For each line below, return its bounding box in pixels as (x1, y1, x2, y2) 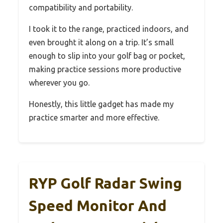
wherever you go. (29, 78, 90, 88)
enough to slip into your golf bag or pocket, (29, 51, 185, 61)
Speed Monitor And (29, 197, 167, 215)
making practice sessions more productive (29, 65, 181, 74)
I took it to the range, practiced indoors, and (29, 24, 189, 34)
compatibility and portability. (29, 3, 133, 12)
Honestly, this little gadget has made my (29, 100, 174, 109)
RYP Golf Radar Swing (29, 175, 182, 192)
